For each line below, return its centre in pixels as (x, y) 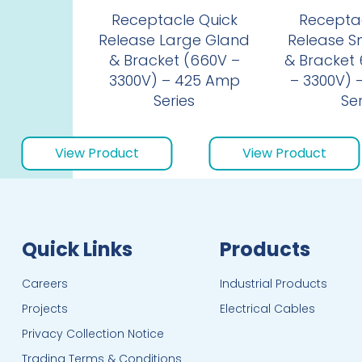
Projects (45, 309)
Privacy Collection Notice (93, 334)
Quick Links (78, 249)
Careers (45, 284)
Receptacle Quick (174, 19)
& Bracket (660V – (174, 60)
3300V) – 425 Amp (174, 80)
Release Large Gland (175, 40)
